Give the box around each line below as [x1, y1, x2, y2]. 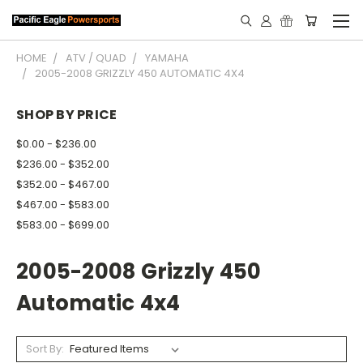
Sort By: [25, 340, 64, 357]
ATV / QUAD [66, 50, 126, 66]
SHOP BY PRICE [16, 105, 117, 124]
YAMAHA [145, 50, 189, 66]
